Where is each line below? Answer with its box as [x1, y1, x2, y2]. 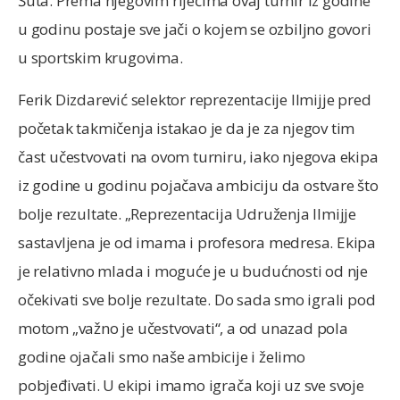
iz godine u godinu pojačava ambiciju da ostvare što [18, 174, 379, 196]
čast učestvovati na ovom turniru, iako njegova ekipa [18, 146, 379, 167]
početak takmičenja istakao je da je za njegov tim [18, 117, 355, 138]
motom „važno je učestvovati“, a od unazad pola [18, 317, 348, 338]
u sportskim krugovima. [18, 47, 183, 69]
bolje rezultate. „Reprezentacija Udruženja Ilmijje [18, 203, 357, 224]
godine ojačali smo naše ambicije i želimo [18, 346, 305, 367]
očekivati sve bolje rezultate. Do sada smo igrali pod [18, 288, 376, 310]
